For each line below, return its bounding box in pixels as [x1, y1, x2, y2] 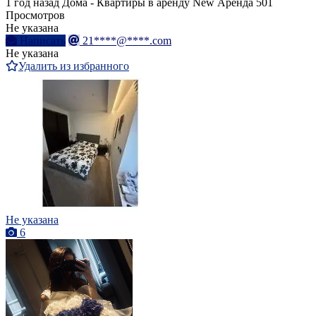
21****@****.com [83, 35, 171, 47]
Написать [20, 35, 66, 47]
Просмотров [6, 9, 65, 22]
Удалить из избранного [18, 60, 129, 73]
